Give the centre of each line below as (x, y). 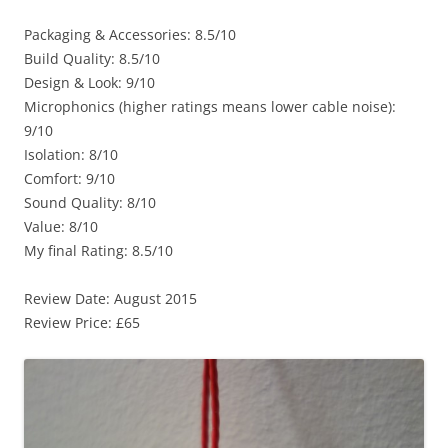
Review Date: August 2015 (110, 299)
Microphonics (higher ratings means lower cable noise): (210, 107)
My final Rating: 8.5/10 (98, 251)
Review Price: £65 (82, 323)
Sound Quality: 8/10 (90, 203)
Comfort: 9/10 (69, 179)
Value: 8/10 (61, 227)
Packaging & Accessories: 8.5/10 (130, 35)
